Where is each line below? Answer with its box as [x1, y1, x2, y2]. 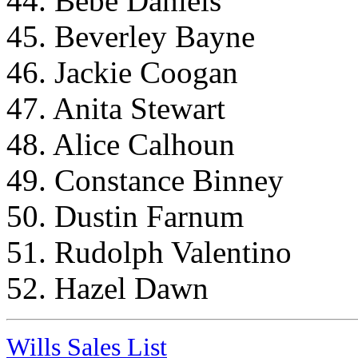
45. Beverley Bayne [6, 18, 255, 54]
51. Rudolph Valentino [6, 234, 292, 269]
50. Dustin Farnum [6, 198, 244, 233]
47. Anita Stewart [6, 90, 225, 125]
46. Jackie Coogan [6, 54, 238, 89]
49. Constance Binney [6, 162, 284, 197]
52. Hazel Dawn [6, 270, 209, 305]
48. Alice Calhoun [6, 126, 235, 161]
